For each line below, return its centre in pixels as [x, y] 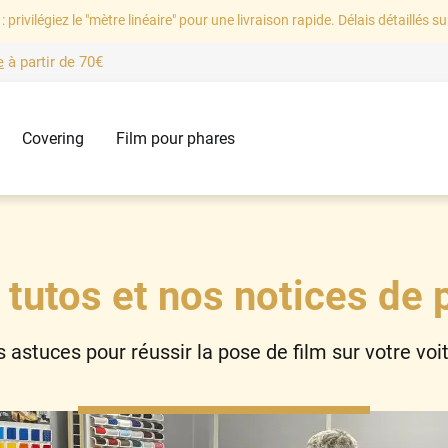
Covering [52, 139]
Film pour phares [175, 139]
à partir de [41, 62]
